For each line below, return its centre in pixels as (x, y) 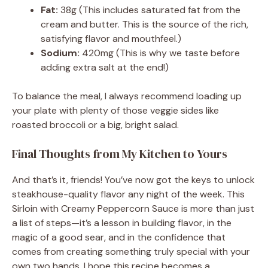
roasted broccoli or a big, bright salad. (95, 125)
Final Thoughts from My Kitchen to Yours (120, 154)
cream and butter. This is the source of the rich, (144, 25)
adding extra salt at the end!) (105, 68)
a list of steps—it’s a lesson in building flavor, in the (122, 223)
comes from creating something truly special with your (131, 252)
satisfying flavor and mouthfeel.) (111, 39)
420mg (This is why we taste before (160, 53)
